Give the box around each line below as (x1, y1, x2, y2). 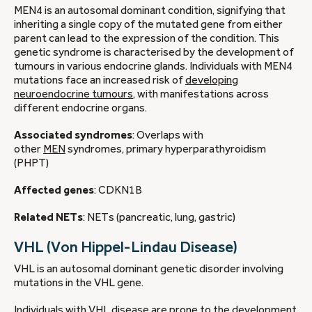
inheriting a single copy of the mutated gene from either (14, 17, 283, 31)
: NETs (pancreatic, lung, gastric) (83, 211, 235, 224)
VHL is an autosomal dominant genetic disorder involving (14, 262, 283, 275)
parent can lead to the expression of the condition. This (14, 31, 279, 45)
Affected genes (14, 183, 94, 196)
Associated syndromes (14, 128, 132, 141)
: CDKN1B (94, 183, 142, 196)
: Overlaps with (132, 128, 203, 141)
